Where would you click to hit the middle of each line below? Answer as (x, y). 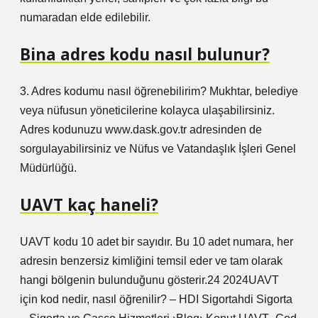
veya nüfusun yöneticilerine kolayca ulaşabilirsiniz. (147, 110)
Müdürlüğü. (48, 168)
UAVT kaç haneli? (89, 205)
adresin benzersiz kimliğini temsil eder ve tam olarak (151, 261)
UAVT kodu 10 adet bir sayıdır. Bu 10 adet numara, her (157, 242)
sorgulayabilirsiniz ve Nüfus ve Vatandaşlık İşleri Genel (158, 149)
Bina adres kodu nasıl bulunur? (145, 54)
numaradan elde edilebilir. (85, 17)
